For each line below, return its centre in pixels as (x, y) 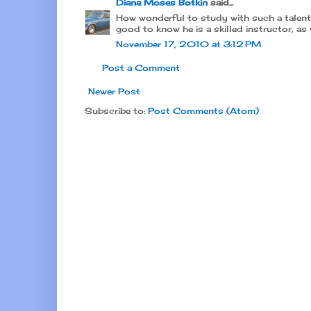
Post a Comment (141, 67)
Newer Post (114, 91)
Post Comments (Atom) (203, 110)
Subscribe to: (116, 110)
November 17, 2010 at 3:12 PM (188, 44)
